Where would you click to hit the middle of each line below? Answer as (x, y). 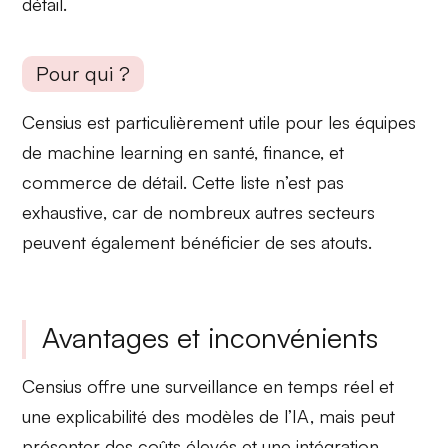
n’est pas (310, 182)
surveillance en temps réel (270, 385)
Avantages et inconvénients (210, 337)
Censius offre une (94, 385)
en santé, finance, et (264, 152)
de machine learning (103, 152)
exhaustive (63, 212)
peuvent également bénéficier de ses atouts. (197, 242)
